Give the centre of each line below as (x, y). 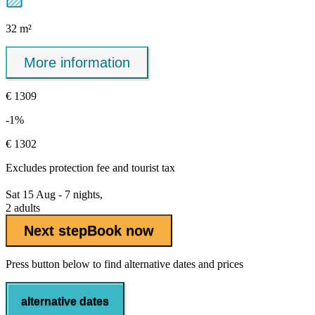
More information (77, 62)
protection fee (79, 168)
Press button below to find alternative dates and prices (124, 264)
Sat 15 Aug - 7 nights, (54, 195)
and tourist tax (142, 168)
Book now (121, 230)
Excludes (27, 168)
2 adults (23, 208)
